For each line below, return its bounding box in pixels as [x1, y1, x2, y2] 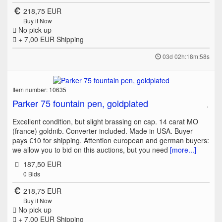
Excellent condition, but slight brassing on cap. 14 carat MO [12, 116, 198, 127]
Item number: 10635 [12, 85, 66, 94]
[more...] [170, 145, 196, 155]
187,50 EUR [23, 159, 61, 169]
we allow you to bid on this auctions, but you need [12, 145, 170, 155]
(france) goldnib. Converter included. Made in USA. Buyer [12, 126, 193, 136]
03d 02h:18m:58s [163, 52, 210, 60]
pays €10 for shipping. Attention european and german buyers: [12, 135, 209, 146]
